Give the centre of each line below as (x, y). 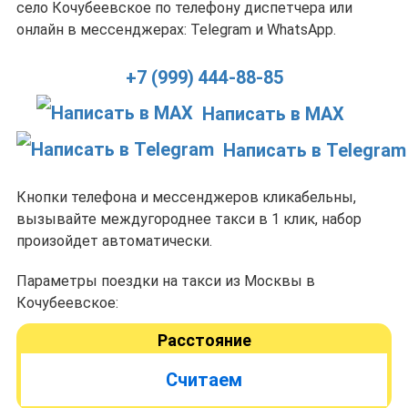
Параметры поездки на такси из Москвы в (166, 281)
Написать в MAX (273, 114)
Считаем (204, 380)
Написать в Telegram (315, 150)
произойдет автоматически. (114, 241)
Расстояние (204, 340)
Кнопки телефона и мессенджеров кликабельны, (186, 197)
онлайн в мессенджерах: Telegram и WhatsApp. (176, 30)
